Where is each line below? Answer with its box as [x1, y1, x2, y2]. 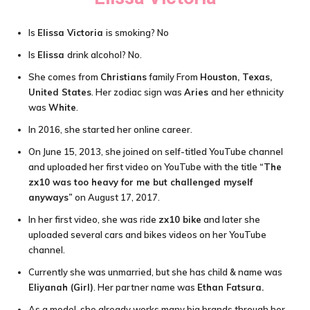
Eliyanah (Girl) [28, 282, 93, 293]
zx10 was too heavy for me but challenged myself [28, 176, 253, 188]
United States [28, 86, 91, 98]
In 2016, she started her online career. [28, 124, 192, 135]
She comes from [28, 71, 100, 82]
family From [147, 71, 200, 82]
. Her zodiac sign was [91, 86, 184, 98]
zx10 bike [158, 214, 201, 225]
